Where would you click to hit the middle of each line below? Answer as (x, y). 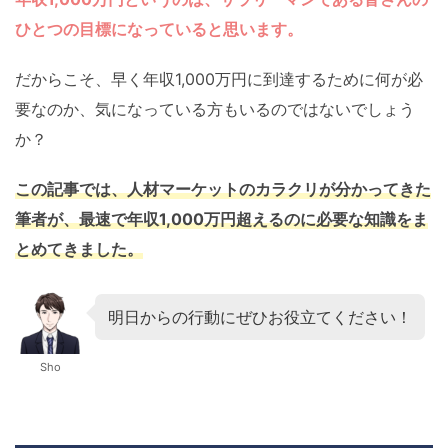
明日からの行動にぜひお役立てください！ (260, 317)
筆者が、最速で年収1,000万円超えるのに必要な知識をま (221, 219)
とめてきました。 (79, 249)
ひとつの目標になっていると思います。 (159, 29)
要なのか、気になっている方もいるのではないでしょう (215, 109)
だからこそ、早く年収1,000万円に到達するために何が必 (219, 79)
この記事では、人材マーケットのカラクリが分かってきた (223, 189)
